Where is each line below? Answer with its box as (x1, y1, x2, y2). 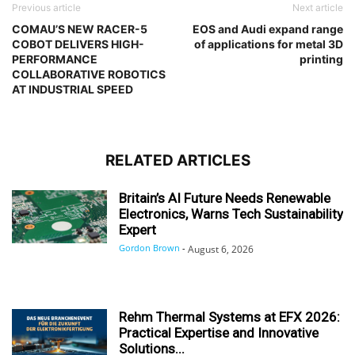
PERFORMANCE (12, 52, 97, 66)
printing (300, 52, 343, 66)
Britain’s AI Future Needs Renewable (119, 189, 330, 206)
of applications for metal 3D (194, 36, 343, 51)
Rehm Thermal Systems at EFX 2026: (119, 308, 340, 325)
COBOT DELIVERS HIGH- (12, 36, 144, 51)
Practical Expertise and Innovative (119, 324, 319, 341)
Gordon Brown (119, 241, 180, 254)
